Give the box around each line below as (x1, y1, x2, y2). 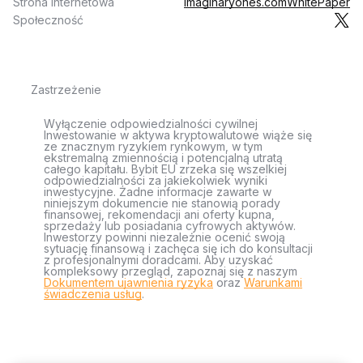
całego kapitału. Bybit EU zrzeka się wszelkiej (44, 162, 287, 176)
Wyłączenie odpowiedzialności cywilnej (44, 117, 258, 130)
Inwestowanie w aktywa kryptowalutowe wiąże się (44, 128, 312, 142)
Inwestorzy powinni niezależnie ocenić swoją (44, 230, 285, 244)
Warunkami (244, 275, 302, 289)
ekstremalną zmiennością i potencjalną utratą (44, 151, 283, 164)
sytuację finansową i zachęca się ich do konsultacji (44, 241, 313, 255)
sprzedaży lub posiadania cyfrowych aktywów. (44, 219, 296, 233)
